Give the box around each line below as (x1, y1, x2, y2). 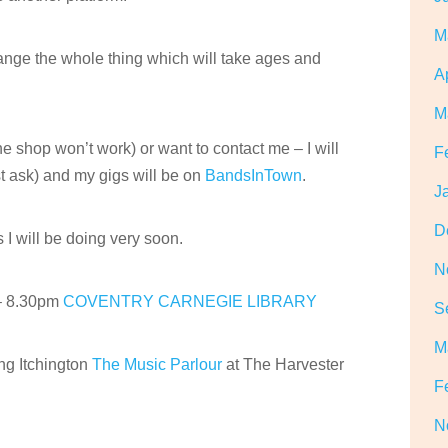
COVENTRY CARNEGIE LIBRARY (63, 293, 318, 310)
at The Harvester (222, 356, 345, 373)
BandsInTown (205, 167, 303, 184)
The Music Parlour (92, 356, 223, 373)
